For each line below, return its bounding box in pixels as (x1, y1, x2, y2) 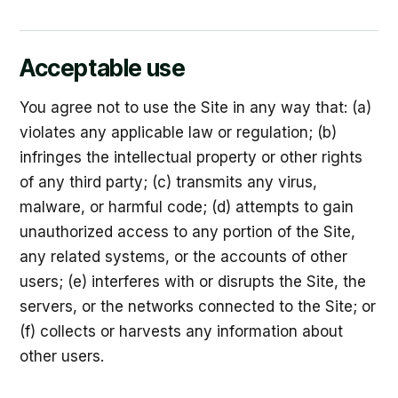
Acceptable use (20, 54, 186, 82)
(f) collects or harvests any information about (20, 322, 343, 340)
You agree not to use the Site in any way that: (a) (20, 99, 371, 116)
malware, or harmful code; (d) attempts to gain (20, 198, 354, 216)
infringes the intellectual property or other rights (20, 148, 362, 166)
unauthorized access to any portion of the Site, (20, 223, 355, 241)
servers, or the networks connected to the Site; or (20, 298, 376, 315)
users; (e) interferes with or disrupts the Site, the (20, 273, 366, 291)
